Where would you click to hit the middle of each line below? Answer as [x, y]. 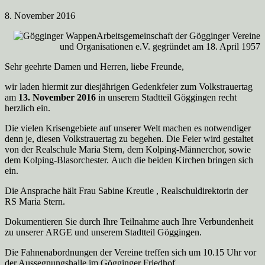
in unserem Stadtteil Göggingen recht [166, 97]
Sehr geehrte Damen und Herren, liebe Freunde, [94, 66]
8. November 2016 [40, 15]
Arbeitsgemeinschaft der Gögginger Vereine [178, 35]
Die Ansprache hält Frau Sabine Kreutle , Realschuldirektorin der [126, 190]
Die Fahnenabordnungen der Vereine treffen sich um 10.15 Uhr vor [130, 252]
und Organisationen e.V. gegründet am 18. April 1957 [160, 46]
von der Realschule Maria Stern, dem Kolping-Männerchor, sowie [128, 149]
